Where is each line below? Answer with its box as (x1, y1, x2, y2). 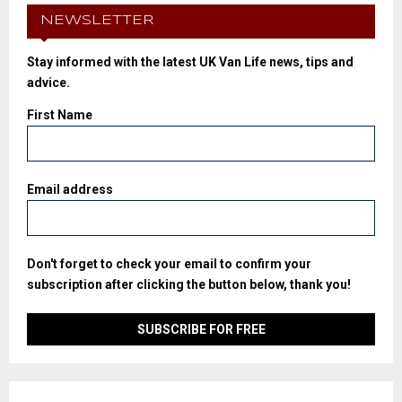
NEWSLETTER (40, 14, 153, 28)
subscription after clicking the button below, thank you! (27, 277, 351, 293)
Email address (27, 182, 113, 197)
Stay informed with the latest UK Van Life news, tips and (27, 55, 354, 70)
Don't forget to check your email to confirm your (27, 257, 311, 272)
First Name (27, 108, 92, 123)
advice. (27, 75, 70, 91)
